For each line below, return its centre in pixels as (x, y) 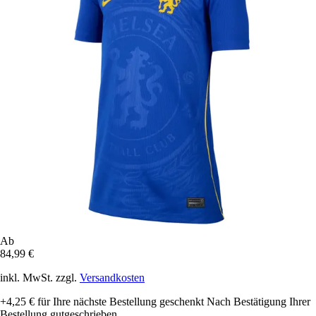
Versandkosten (112, 277)
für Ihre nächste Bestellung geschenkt (119, 301)
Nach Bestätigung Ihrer (259, 301)
